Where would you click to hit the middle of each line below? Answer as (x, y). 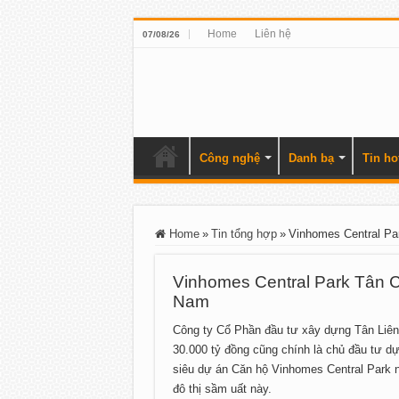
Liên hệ (273, 34)
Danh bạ (311, 158)
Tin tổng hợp (244, 234)
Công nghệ (229, 158)
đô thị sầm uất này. (222, 389)
